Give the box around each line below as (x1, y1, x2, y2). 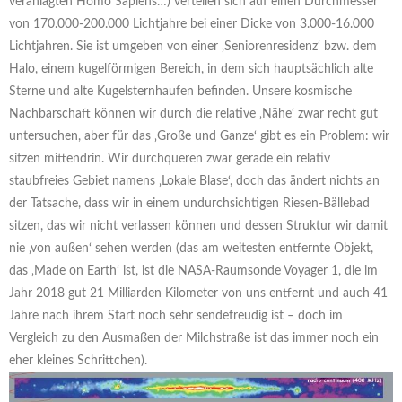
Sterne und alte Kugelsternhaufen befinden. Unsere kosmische (9, 85, 352, 99)
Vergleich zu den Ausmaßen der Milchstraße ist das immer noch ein (9, 332, 379, 345)
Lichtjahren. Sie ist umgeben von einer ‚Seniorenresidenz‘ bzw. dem (9, 40, 377, 54)
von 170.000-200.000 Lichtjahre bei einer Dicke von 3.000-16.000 (9, 18, 374, 31)
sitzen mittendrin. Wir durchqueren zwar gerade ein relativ (9, 153, 330, 166)
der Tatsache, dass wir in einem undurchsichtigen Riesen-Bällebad (9, 197, 370, 211)
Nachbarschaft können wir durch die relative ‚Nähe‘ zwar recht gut (9, 108, 378, 121)
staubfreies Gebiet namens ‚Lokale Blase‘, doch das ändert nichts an (9, 175, 380, 188)
